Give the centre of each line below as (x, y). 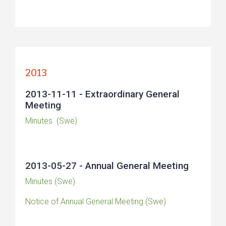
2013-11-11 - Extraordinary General (102, 94)
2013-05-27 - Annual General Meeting (107, 166)
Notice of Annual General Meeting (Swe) (96, 202)
